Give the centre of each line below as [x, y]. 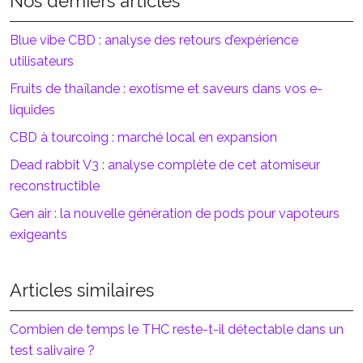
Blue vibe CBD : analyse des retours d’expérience [154, 40]
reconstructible [55, 186]
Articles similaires [82, 290]
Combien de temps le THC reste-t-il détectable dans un [177, 329]
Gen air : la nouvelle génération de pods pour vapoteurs [175, 214]
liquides [32, 110]
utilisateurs [42, 61]
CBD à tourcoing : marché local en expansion [143, 137]
